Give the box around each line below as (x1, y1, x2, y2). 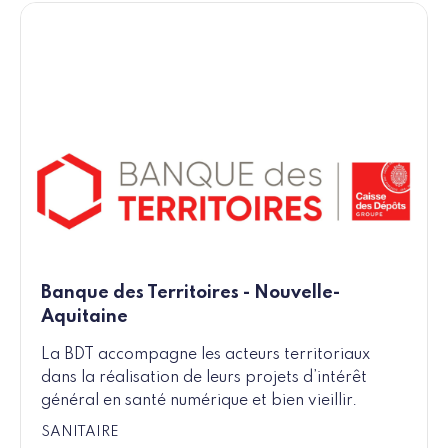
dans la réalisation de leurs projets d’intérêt (41, 370, 367, 387)
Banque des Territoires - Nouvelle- (41, 284, 340, 303)
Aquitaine (41, 308, 128, 327)
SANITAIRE (41, 425, 119, 440)
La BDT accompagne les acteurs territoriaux (41, 347, 370, 364)
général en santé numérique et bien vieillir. (41, 393, 357, 410)
